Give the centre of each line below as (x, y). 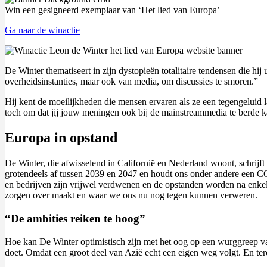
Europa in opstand (61, 138)
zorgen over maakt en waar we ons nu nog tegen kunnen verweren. (131, 195)
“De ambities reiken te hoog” (75, 218)
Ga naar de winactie (42, 30)
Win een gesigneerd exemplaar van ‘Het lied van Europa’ (112, 10)
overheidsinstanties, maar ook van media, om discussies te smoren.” (131, 82)
